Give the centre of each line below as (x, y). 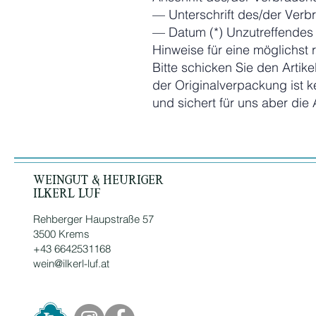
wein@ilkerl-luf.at (71, 263)
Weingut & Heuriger (98, 180)
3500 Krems (61, 234)
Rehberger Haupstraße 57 (93, 219)
